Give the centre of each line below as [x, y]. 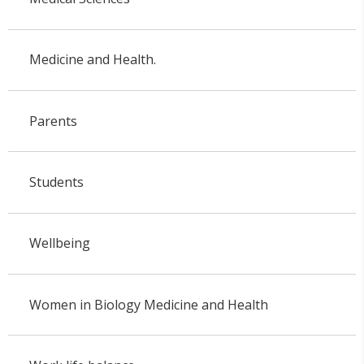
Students [56, 182]
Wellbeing [59, 243]
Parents [53, 121]
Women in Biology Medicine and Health [148, 304]
